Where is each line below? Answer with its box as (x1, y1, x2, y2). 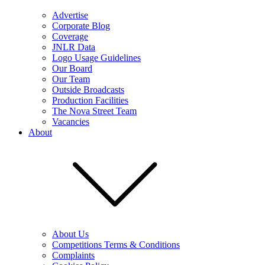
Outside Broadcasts (52, 85, 124, 95)
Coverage (52, 31, 88, 41)
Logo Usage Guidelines (52, 53, 141, 63)
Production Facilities (52, 95, 128, 105)
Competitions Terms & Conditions (52, 240, 180, 250)
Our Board (52, 63, 92, 73)
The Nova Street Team (52, 106, 137, 116)
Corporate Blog (52, 21, 110, 31)
